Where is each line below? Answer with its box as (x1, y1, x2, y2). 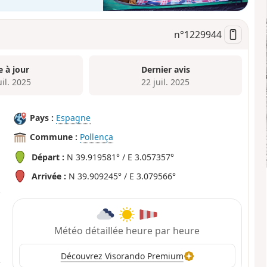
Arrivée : (32, 170, 67, 182)
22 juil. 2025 (141, 76, 190, 88)
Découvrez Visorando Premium (60, 250, 184, 262)
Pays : (30, 112, 54, 124)
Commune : (30, 131, 78, 143)
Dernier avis (141, 63, 190, 75)
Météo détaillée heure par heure (54, 224, 200, 238)
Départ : (32, 151, 65, 163)
